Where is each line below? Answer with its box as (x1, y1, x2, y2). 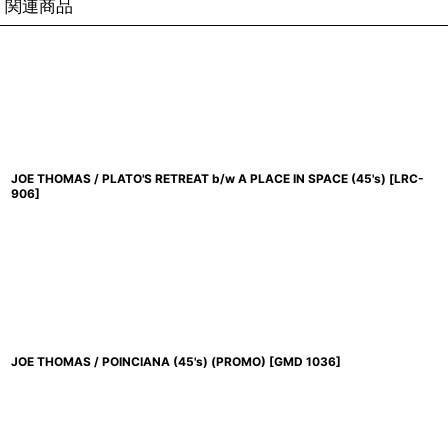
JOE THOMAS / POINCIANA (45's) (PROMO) (11, 354, 266, 369)
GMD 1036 (274, 354, 336, 369)
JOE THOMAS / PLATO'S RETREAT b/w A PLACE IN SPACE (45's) (11, 171, 386, 186)
